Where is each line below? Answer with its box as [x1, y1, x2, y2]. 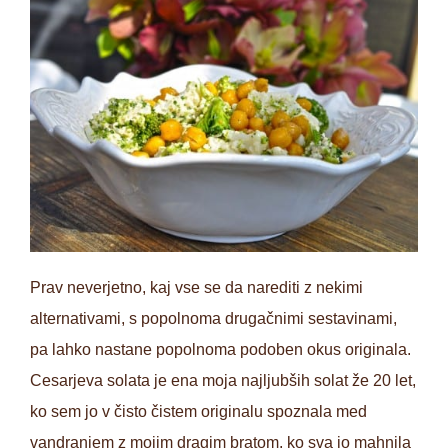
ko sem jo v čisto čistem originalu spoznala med [30, 403, 367, 420]
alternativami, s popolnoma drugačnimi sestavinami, [30, 310, 397, 327]
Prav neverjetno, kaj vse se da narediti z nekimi [30, 279, 363, 296]
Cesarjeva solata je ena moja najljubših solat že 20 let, [30, 372, 416, 389]
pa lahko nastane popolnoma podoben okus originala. [30, 341, 411, 358]
